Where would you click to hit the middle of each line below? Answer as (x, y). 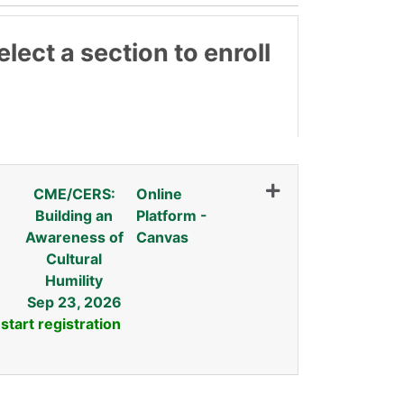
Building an (74, 215)
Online (159, 193)
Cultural (74, 258)
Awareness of (74, 237)
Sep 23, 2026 (74, 302)
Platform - (171, 215)
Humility (74, 280)
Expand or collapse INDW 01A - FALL (199, 366)
